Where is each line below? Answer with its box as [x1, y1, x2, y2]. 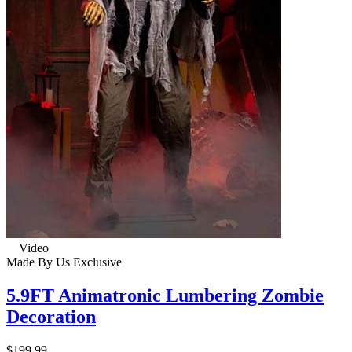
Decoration [6, 306, 96, 328]
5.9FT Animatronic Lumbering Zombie [6, 285, 324, 306]
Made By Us [6, 255, 70, 269]
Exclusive [70, 255, 122, 269]
